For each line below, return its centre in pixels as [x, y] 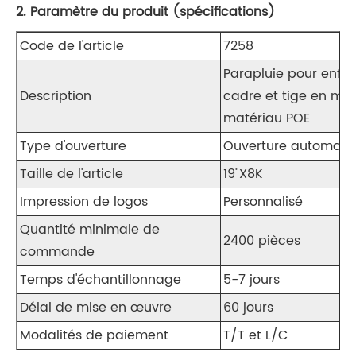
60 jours [248, 308]
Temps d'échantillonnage [101, 280]
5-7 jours [252, 280]
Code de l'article [72, 46]
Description [56, 97]
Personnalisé [263, 202]
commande [57, 252]
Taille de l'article [72, 174]
